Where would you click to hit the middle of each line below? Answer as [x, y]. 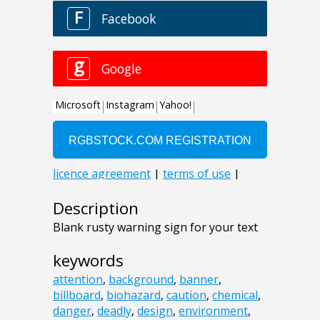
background [141, 280]
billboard [77, 295]
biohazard [134, 295]
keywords [88, 261]
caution [186, 295]
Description [96, 209]
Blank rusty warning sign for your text [155, 227]
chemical [235, 295]
